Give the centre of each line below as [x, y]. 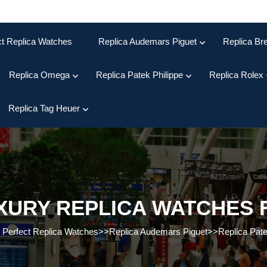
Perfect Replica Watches [50, 232]
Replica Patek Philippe [139, 75]
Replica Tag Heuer [44, 108]
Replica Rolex [236, 75]
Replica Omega [39, 75]
